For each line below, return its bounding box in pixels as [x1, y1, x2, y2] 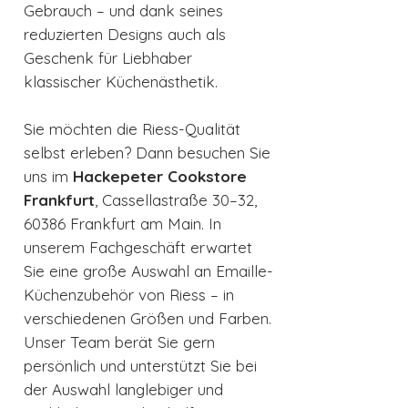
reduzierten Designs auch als [24, 25, 226, 45]
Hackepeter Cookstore [73, 167, 247, 187]
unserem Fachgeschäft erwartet [24, 238, 252, 258]
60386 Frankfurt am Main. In [24, 214, 221, 234]
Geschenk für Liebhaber [24, 48, 192, 68]
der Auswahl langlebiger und [24, 380, 223, 400]
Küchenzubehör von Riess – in [24, 285, 234, 305]
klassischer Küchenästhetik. [24, 72, 218, 92]
